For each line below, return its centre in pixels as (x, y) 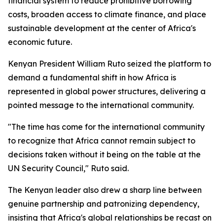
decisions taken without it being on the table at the (104, 154)
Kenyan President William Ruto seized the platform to (110, 64)
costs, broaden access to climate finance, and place (107, 14)
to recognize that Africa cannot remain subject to (102, 141)
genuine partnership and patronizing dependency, (104, 204)
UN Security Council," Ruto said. (68, 168)
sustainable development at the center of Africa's (102, 28)
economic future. (40, 42)
